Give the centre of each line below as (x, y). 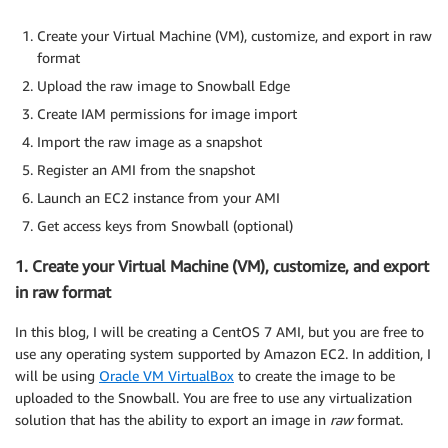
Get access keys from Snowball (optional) (165, 225)
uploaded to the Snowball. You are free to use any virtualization (213, 398)
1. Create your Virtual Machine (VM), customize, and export (222, 266)
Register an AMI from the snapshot (146, 169)
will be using (57, 376)
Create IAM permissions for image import (167, 113)
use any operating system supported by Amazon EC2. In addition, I (223, 354)
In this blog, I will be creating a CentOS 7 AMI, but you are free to (219, 332)
